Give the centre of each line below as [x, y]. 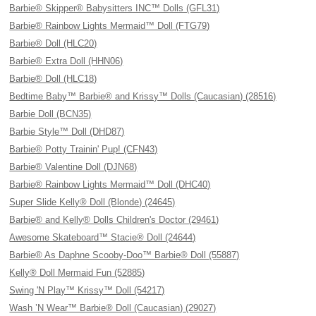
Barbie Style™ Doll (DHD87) [67, 132]
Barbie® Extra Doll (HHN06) [66, 61]
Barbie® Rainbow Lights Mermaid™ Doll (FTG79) [110, 26]
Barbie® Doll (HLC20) [53, 43]
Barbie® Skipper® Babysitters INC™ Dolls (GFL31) [115, 8]
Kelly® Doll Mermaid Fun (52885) [77, 273]
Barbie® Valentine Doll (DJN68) [73, 167]
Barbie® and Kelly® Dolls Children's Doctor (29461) [114, 220]
